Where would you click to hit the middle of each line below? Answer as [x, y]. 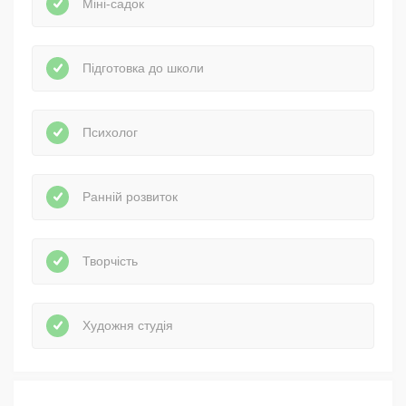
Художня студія [128, 326]
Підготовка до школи [143, 68]
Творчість [110, 261]
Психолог [110, 133]
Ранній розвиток [130, 197]
